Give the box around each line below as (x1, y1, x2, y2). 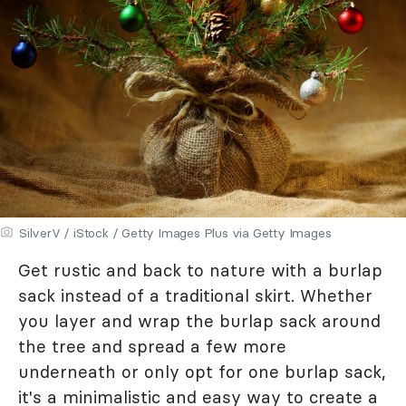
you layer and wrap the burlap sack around (18, 309, 381, 332)
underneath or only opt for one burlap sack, (18, 360, 386, 382)
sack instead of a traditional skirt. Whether (18, 284, 372, 306)
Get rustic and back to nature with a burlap (18, 258, 382, 281)
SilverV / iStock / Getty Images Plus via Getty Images (19, 224, 332, 241)
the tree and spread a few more (18, 334, 286, 357)
